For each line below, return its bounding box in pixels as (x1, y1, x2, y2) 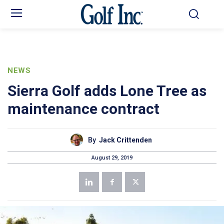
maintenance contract (7, 100, 159, 118)
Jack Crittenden (99, 135, 152, 144)
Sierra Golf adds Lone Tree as (7, 82, 206, 100)
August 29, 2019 (91, 154, 132, 161)
